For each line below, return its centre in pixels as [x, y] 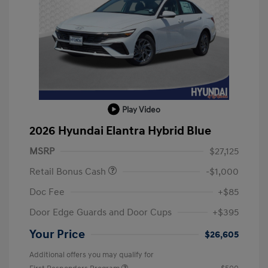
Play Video [141, 109]
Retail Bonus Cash [69, 171]
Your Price [57, 234]
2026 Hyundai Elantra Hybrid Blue [120, 131]
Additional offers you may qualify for [92, 255]
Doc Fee [47, 192]
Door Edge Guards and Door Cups [100, 212]
